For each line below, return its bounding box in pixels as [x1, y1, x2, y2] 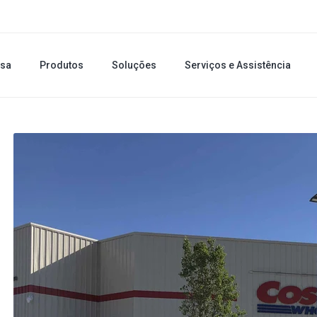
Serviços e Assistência [185, 59, 291, 71]
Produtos [40, 59, 83, 71]
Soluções [112, 59, 156, 71]
